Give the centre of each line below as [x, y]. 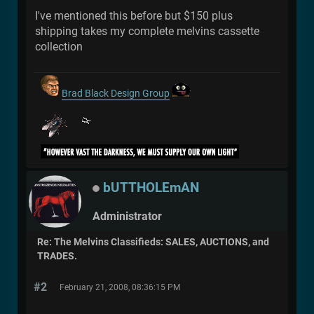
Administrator [127, 216]
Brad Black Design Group [116, 93]
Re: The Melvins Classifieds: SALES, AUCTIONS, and [153, 242]
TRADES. [57, 256]
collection [59, 46]
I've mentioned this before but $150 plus [134, 15]
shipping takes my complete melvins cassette [147, 31]
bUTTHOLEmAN [151, 187]
